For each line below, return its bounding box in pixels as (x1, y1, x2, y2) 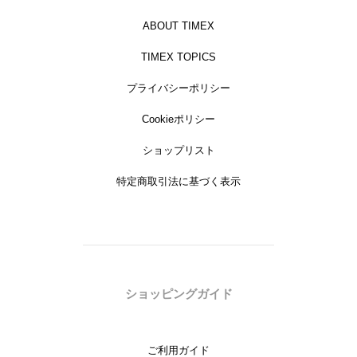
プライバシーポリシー (127, 82, 230, 95)
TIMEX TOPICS (141, 51, 216, 64)
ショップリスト (142, 144, 215, 157)
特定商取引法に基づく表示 (116, 175, 241, 188)
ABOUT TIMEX (143, 20, 214, 33)
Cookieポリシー (142, 113, 215, 126)
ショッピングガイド (124, 287, 233, 301)
